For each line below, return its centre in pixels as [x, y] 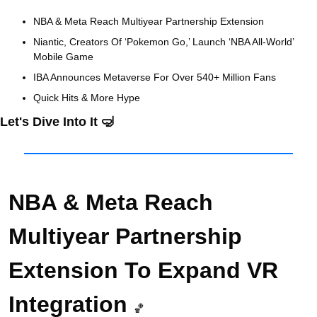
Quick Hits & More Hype [87, 98]
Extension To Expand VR [143, 270]
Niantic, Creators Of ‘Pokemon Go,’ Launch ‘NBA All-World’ [163, 42]
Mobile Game [63, 57]
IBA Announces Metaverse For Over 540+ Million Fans [156, 77]
